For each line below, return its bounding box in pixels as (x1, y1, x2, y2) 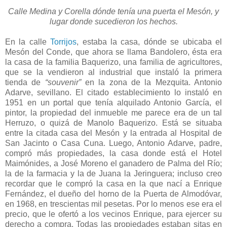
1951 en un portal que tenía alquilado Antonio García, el (5, 98, 222, 107)
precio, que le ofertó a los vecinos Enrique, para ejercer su (5, 209, 222, 218)
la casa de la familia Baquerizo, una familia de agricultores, (5, 57, 222, 66)
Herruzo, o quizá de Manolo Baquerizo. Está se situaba (5, 118, 222, 127)
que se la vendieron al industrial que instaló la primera (5, 67, 222, 77)
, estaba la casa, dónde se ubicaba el (77, 37, 222, 46)
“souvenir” (45, 78, 81, 87)
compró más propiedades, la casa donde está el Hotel (5, 148, 222, 158)
